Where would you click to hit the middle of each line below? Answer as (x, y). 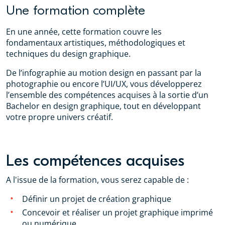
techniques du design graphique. (69, 54)
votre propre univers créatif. (61, 117)
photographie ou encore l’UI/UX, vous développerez (104, 84)
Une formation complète (76, 11)
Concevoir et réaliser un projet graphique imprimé (118, 212)
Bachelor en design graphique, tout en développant (103, 106)
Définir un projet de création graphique (97, 199)
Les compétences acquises (95, 161)
